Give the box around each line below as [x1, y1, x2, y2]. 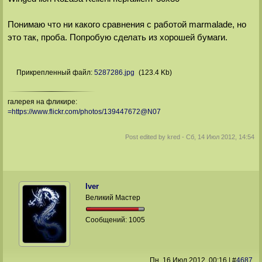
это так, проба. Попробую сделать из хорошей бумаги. [7, 32, 227, 43]
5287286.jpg [94, 68, 135, 77]
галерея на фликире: [7, 98, 77, 106]
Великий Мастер [85, 193, 141, 202]
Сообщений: [85, 215, 129, 224]
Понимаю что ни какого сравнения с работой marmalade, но [7, 19, 246, 30]
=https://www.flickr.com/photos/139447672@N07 [7, 108, 161, 116]
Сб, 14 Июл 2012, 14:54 [186, 133, 255, 141]
